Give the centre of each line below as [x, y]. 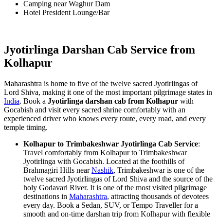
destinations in [46, 197]
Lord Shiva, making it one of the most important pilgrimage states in [108, 92]
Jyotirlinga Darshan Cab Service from [100, 50]
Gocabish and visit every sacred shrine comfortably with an [95, 110]
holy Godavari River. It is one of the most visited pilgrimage [115, 188]
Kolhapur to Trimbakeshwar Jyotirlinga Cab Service [111, 144]
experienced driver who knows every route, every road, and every [105, 119]
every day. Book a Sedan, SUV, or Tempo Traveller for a [111, 205]
